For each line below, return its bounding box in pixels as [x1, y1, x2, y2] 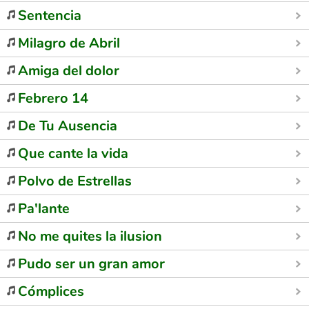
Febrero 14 [18, 89, 88, 108]
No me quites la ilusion [18, 227, 162, 246]
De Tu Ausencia [18, 117, 117, 135]
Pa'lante [18, 199, 70, 218]
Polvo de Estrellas [18, 172, 132, 190]
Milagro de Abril [18, 34, 120, 52]
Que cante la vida [18, 144, 128, 163]
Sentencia [18, 6, 81, 25]
